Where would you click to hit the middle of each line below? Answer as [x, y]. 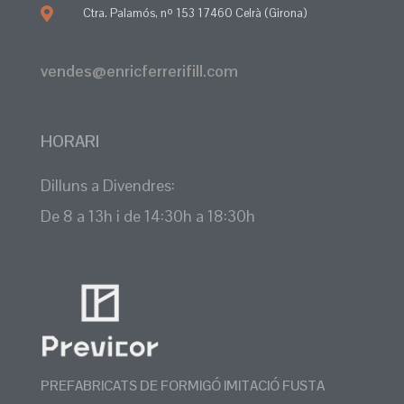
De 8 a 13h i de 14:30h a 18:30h [148, 216]
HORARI [70, 142]
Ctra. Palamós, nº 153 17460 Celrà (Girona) [194, 13]
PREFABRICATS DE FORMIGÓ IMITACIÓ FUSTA [183, 386]
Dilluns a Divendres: [108, 185]
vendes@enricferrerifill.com [139, 70]
